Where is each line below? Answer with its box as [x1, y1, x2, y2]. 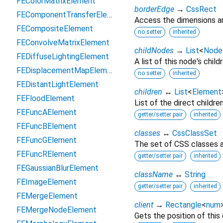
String [185, 170, 206, 180]
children [134, 87, 162, 97]
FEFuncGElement [16, 135, 77, 145]
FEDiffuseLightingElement [16, 52, 109, 61]
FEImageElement [16, 177, 77, 187]
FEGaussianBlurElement [16, 163, 99, 173]
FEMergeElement [16, 191, 78, 201]
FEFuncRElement [16, 149, 77, 159]
